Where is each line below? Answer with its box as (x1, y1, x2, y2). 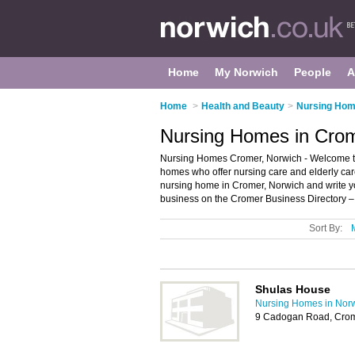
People (294, 66, 331, 78)
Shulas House (255, 283, 330, 296)
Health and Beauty (201, 101, 284, 112)
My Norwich (215, 66, 278, 78)
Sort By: (309, 223, 342, 234)
